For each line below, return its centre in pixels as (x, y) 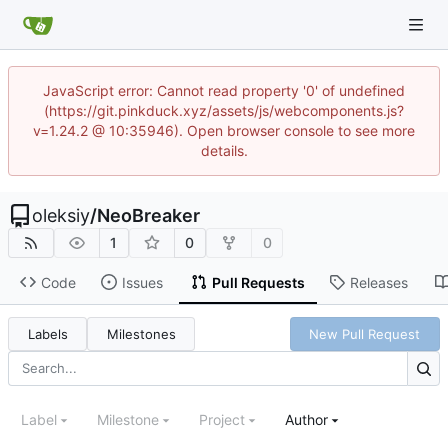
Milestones (141, 333)
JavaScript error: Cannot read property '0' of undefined (224, 90)
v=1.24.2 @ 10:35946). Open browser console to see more (224, 130)
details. (224, 150)
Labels (47, 333)
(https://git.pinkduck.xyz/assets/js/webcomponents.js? (224, 110)
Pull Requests (258, 282)
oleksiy (61, 215)
